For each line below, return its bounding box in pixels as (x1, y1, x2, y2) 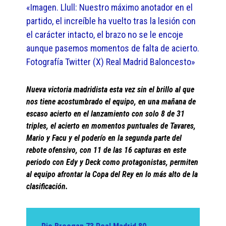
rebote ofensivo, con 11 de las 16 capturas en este (26, 145, 187, 155)
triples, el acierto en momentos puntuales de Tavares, (26, 121, 196, 131)
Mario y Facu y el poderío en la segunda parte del (26, 133, 182, 143)
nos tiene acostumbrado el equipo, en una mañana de (26, 97, 196, 107)
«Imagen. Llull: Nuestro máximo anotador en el (26, 2, 193, 13)
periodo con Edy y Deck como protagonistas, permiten (26, 157, 199, 167)
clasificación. (26, 182, 69, 192)
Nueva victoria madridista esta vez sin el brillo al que (26, 85, 195, 95)
